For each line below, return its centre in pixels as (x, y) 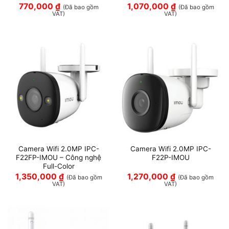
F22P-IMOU (170, 158)
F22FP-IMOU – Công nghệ (59, 158)
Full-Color (59, 166)
